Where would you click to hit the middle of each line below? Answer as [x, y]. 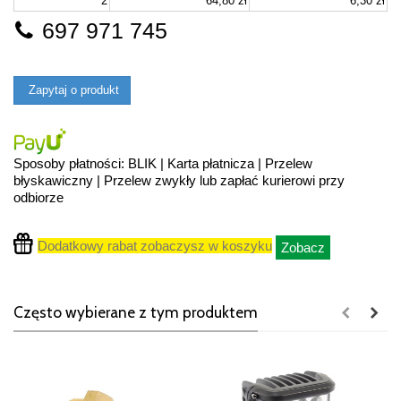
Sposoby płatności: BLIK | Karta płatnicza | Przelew [163, 163]
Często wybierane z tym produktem [136, 311]
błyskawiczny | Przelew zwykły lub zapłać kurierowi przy [179, 180]
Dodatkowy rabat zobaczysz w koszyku [154, 246]
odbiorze [38, 197]
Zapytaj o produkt [72, 90]
